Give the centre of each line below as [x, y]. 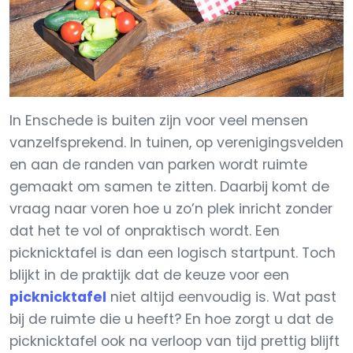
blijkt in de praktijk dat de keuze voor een [149, 275]
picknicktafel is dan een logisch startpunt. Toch [173, 253]
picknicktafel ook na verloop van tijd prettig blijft [175, 341]
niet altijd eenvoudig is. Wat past [221, 297]
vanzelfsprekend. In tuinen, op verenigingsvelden [176, 143]
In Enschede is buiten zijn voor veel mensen [159, 121]
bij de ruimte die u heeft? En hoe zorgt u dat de [171, 319]
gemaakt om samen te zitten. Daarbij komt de [169, 187]
